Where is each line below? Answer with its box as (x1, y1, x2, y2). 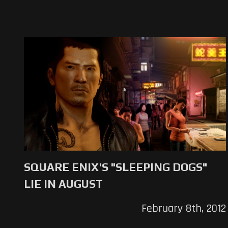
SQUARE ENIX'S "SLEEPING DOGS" (24, 160, 207, 174)
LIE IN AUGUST (24, 177, 103, 190)
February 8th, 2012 (141, 201, 226, 216)
